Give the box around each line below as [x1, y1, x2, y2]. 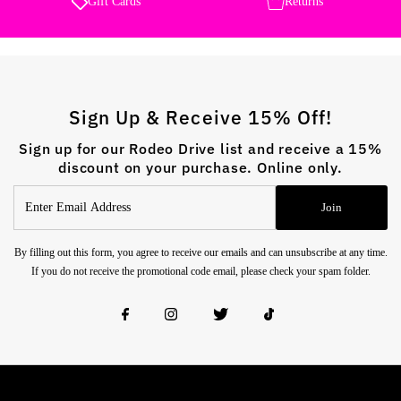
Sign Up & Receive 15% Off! [68, 105, 333, 131]
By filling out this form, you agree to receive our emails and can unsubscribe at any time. [13, 246, 388, 260]
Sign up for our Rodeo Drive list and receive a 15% [19, 139, 382, 158]
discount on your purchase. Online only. [58, 158, 343, 177]
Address [13, 225, 55, 239]
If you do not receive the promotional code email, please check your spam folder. [30, 265, 371, 278]
